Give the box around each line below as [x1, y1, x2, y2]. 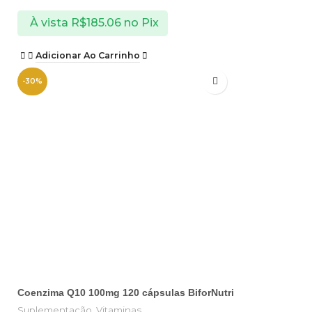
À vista [29, 16, 68, 30]
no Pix [123, 16, 159, 30]
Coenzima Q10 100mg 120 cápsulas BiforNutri [17, 286, 234, 298]
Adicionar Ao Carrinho [36, 49, 140, 61]
